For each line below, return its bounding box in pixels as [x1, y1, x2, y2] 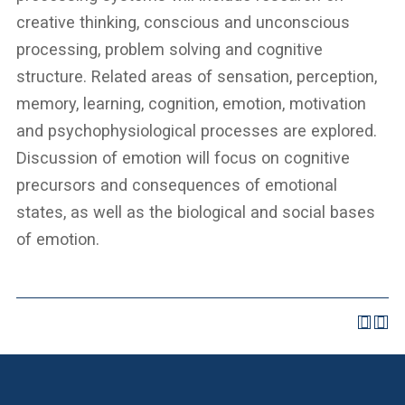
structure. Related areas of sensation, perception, [16, 67, 378, 87]
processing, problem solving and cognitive [16, 40, 324, 60]
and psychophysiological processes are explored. [16, 121, 378, 141]
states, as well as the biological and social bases [16, 202, 376, 222]
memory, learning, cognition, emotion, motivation [16, 94, 367, 114]
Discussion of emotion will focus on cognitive [16, 148, 351, 168]
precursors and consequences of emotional [16, 175, 338, 195]
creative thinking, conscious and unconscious [16, 13, 351, 33]
